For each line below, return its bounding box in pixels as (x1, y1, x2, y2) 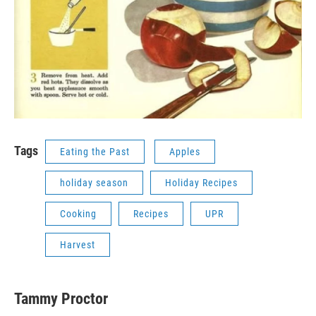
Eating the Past (60, 145, 130, 157)
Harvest (60, 238, 95, 250)
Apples (169, 145, 200, 157)
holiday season (60, 176, 128, 188)
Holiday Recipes (165, 176, 238, 188)
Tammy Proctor (14, 289, 108, 308)
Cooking (60, 207, 97, 219)
